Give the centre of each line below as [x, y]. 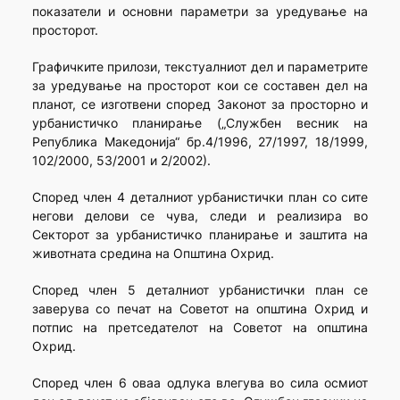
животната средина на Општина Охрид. [153, 254]
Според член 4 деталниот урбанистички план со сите [200, 197]
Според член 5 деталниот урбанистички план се [200, 290]
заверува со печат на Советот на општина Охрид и [200, 309]
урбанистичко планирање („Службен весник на [200, 123]
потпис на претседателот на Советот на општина [200, 328]
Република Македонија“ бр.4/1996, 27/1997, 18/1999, [200, 142]
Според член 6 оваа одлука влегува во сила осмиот [200, 383]
